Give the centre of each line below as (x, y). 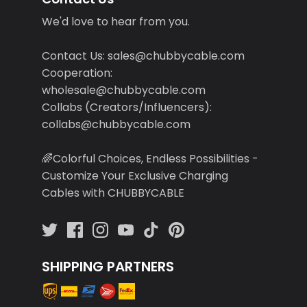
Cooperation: (77, 73)
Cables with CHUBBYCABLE (113, 193)
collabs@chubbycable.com (116, 125)
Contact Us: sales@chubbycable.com (143, 56)
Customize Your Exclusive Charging (135, 176)
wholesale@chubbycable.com (123, 90)
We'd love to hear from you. (115, 22)
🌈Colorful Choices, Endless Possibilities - (150, 159)
